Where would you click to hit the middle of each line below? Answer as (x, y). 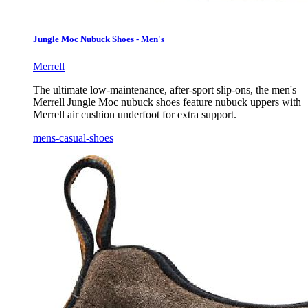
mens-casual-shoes (73, 137)
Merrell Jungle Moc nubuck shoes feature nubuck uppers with (167, 102)
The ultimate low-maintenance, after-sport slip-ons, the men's (165, 89)
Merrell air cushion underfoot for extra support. (135, 114)
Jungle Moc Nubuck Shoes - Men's (99, 39)
